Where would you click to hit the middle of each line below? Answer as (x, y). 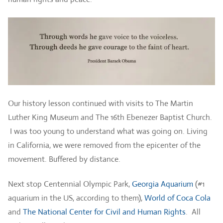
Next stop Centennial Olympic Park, (70, 184)
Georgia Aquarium (163, 184)
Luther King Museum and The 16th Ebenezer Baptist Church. (110, 117)
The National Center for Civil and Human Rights (104, 212)
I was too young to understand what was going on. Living (108, 131)
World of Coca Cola (177, 198)
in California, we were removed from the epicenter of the (104, 145)
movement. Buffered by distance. (64, 159)
